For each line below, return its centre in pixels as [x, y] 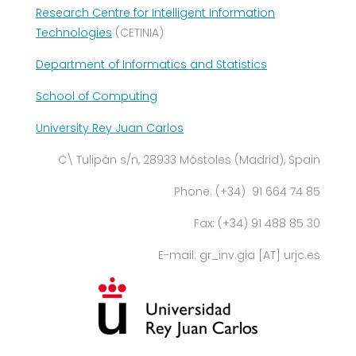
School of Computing [97, 96]
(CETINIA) [138, 33]
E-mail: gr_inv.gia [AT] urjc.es [239, 255]
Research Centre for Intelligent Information [155, 13]
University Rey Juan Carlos [110, 128]
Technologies [74, 33]
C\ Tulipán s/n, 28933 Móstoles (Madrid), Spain [189, 160]
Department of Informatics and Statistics [151, 64]
